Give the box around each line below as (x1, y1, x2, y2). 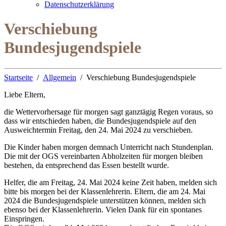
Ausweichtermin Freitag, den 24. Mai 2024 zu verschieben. (4, 125, 193, 134)
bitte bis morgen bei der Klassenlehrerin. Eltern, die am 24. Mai (4, 187, 205, 196)
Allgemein (43, 73, 76, 82)
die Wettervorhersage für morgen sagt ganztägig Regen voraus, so (4, 107, 213, 116)
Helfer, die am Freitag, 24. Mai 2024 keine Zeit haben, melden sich (4, 178, 217, 187)
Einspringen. (4, 214, 44, 223)
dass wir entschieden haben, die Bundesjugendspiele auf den (4, 116, 196, 125)
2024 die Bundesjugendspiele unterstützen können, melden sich (4, 196, 206, 205)
